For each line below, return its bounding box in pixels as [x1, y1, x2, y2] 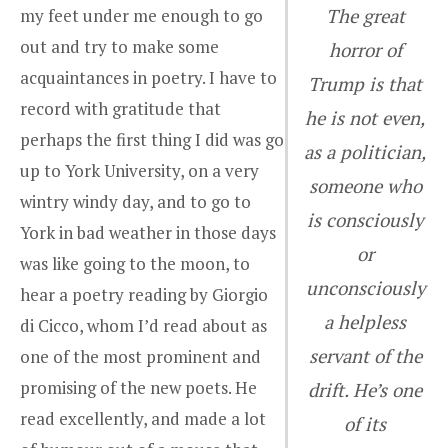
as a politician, [304, 139, 427, 164]
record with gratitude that [20, 96, 221, 120]
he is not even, [305, 105, 426, 130]
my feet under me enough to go [20, 3, 263, 27]
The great [325, 3, 405, 28]
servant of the [308, 343, 422, 368]
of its [344, 411, 387, 436]
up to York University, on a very [20, 158, 259, 182]
